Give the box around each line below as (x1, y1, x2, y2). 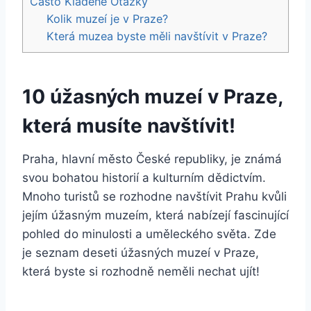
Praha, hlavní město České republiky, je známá (22, 151, 282, 166)
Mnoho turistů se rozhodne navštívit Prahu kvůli (22, 189, 287, 203)
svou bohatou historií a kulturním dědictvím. (22, 170, 266, 185)
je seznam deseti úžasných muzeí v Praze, (22, 245, 259, 260)
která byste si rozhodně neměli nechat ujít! (22, 264, 260, 278)
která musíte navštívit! (22, 113, 235, 137)
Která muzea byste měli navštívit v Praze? (47, 28, 268, 43)
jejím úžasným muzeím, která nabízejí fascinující (22, 208, 289, 222)
